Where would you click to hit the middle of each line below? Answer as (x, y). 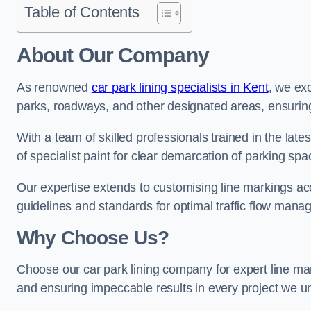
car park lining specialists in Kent (180, 87)
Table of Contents (82, 12)
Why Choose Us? (93, 238)
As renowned (54, 87)
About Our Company (113, 55)
